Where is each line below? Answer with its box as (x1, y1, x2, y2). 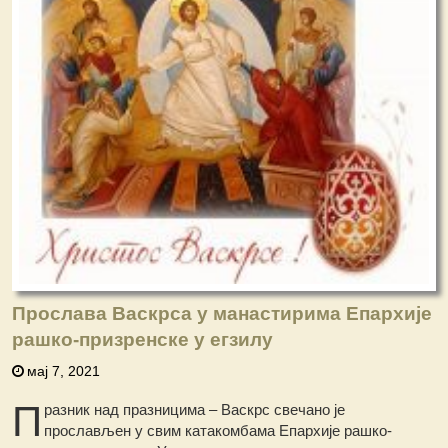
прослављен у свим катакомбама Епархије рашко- (44, 422, 393, 440)
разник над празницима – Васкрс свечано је (44, 401, 346, 419)
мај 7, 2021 (27, 363, 101, 380)
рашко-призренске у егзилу (12, 329, 274, 351)
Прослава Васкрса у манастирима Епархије (12, 303, 433, 325)
